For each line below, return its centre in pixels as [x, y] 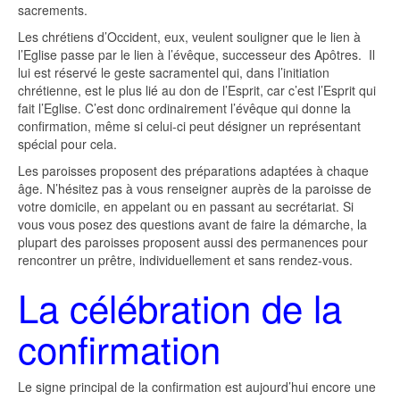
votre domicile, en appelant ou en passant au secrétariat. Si [186, 206]
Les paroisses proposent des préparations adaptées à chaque [193, 170]
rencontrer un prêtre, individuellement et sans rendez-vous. [185, 259]
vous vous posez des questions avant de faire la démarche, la [192, 224]
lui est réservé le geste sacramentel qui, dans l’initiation [174, 72]
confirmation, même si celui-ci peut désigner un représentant [189, 125]
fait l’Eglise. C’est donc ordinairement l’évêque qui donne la [184, 108]
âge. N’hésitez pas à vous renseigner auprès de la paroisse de [195, 188]
